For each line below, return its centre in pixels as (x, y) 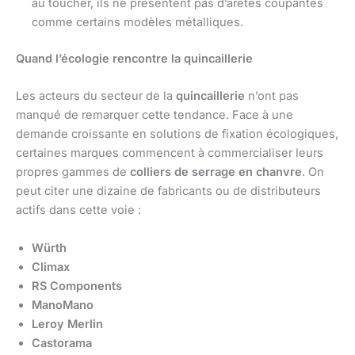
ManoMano (63, 305)
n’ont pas (272, 96)
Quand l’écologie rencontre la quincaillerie (134, 58)
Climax (51, 267)
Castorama (62, 343)
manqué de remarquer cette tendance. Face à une (155, 115)
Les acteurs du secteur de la (96, 96)
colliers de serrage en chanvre (216, 172)
